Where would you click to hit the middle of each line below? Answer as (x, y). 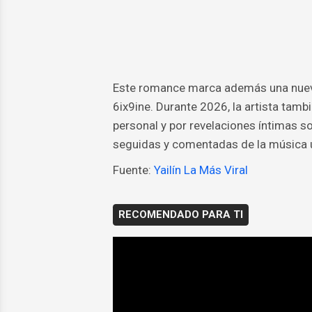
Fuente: (133, 170)
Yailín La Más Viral (201, 170)
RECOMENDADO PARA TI (180, 215)
